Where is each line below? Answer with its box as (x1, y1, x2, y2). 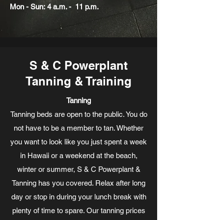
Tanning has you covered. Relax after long (12, 179, 145, 187)
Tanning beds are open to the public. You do (10, 110, 147, 118)
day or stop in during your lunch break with (11, 192, 146, 201)
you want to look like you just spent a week (10, 137, 147, 146)
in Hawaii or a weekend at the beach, (20, 151, 137, 160)
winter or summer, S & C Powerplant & (17, 165, 140, 173)
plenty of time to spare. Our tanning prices (12, 206, 145, 215)
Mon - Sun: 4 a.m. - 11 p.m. (10, 2, 99, 11)
